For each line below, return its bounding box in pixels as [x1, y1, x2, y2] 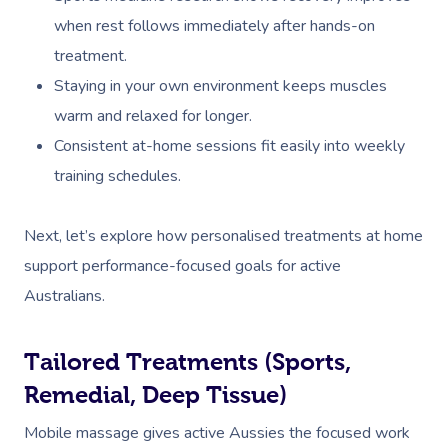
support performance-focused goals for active [24, 255, 341, 277]
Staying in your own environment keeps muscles [54, 75, 387, 97]
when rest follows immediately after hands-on [54, 15, 375, 37]
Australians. [24, 285, 105, 307]
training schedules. [54, 165, 181, 187]
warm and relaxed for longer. [54, 105, 252, 127]
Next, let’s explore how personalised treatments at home [24, 225, 423, 247]
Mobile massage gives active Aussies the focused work [24, 422, 410, 444]
